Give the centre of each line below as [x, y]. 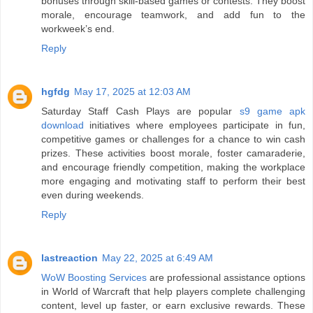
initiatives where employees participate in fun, [195, 125]
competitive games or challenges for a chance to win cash [173, 139]
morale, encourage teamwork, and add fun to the [173, 15]
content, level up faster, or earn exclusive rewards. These [173, 306]
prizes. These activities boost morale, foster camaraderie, [173, 153]
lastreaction [70, 258]
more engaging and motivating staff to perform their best [173, 181]
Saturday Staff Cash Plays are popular [140, 111]
